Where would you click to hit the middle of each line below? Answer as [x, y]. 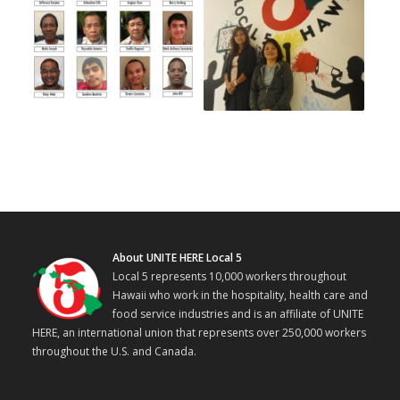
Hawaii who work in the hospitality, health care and [240, 296]
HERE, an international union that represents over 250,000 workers [199, 333]
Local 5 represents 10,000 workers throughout [229, 277]
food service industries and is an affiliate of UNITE [237, 314]
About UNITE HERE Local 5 [177, 258]
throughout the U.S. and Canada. [115, 352]
